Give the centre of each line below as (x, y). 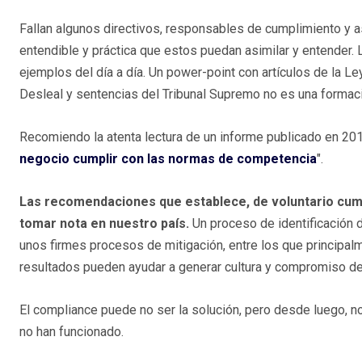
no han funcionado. (72, 332)
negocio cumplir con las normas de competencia (168, 159)
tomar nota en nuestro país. (106, 224)
